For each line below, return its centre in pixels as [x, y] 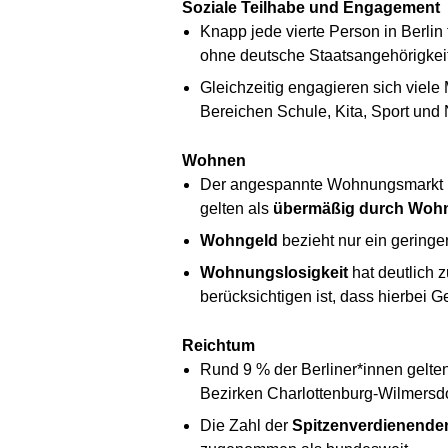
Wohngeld [238, 240]
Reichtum [218, 345]
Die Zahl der [245, 425]
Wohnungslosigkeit [273, 272]
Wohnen [214, 160]
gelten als [236, 208]
